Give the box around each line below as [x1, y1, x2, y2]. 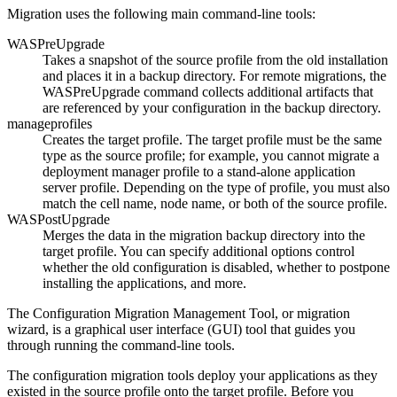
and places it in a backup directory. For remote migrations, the [43, 68, 386, 84]
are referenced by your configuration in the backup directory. [43, 100, 381, 116]
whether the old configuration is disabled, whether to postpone [43, 260, 390, 276]
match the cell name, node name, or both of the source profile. [43, 196, 387, 212]
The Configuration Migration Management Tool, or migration [7, 306, 350, 322]
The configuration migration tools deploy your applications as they [7, 368, 378, 384]
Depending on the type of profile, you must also [123, 180, 390, 196]
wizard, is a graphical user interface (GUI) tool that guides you [7, 322, 355, 338]
